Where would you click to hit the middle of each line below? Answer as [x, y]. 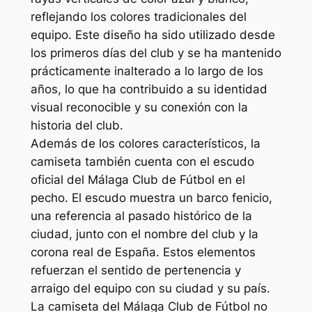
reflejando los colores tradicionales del [138, 16]
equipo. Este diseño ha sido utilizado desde [153, 34]
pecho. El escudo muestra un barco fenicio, [151, 197]
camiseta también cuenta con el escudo [142, 161]
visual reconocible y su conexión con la [139, 107]
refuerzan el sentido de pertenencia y [135, 270]
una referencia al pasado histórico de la [141, 216]
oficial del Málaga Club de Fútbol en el [138, 179]
